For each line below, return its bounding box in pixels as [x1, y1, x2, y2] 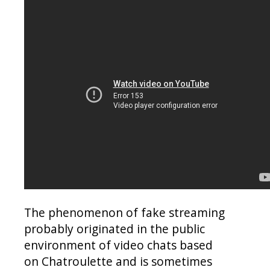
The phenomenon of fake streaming [24, 204, 225, 221]
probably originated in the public [24, 221, 205, 237]
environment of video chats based [24, 237, 213, 254]
